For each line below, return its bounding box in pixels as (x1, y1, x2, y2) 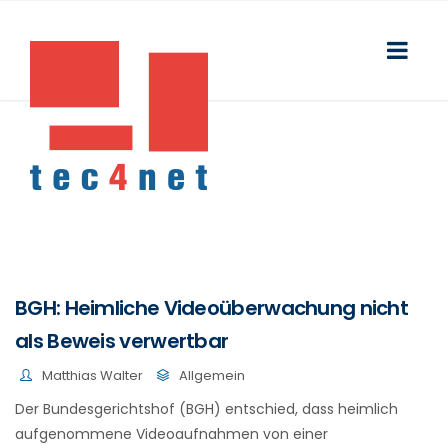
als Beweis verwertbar (15, 327, 229, 355)
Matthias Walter (42, 366, 143, 385)
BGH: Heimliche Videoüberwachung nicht (15, 294, 409, 322)
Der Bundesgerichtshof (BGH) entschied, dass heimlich (15, 398, 398, 419)
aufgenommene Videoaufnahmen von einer (15, 423, 328, 444)
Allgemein (179, 366, 245, 385)
